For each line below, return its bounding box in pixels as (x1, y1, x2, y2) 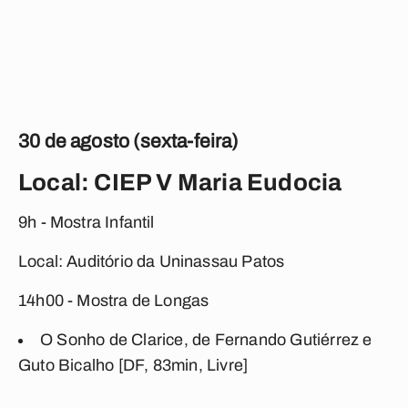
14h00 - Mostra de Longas (18, 291, 209, 310)
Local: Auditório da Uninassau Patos (18, 252, 285, 270)
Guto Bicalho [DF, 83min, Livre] (18, 356, 249, 374)
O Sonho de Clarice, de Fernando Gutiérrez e (40, 331, 372, 349)
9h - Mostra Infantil (18, 213, 155, 231)
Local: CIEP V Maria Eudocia (18, 169, 342, 195)
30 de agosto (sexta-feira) (18, 131, 239, 151)
